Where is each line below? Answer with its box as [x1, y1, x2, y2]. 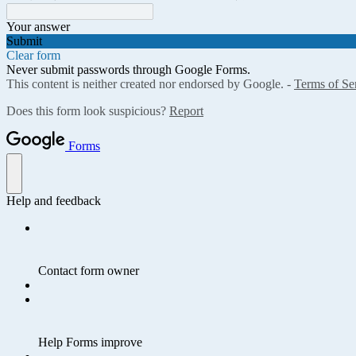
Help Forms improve [38, 335, 142, 350]
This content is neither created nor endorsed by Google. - [6, 77, 294, 91]
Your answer [6, 20, 70, 34]
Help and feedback [6, 194, 101, 208]
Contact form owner [38, 264, 139, 278]
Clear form [6, 48, 60, 63]
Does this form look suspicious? [6, 104, 169, 118]
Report [169, 104, 203, 118]
